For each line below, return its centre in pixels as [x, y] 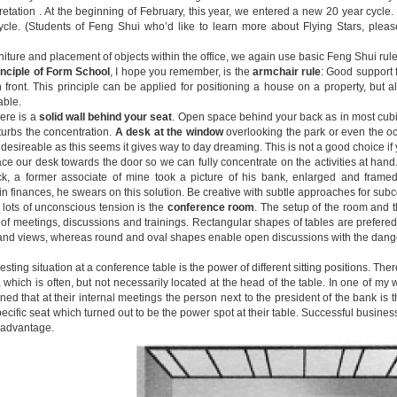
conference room [211, 207]
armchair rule [287, 72]
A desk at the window [169, 132]
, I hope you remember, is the [181, 72]
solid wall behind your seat [105, 117]
